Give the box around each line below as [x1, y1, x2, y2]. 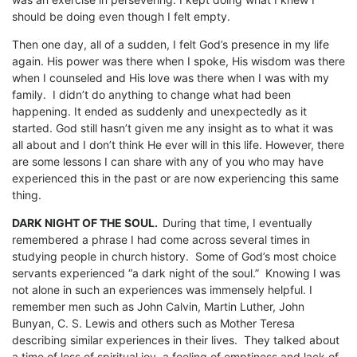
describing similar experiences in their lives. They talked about [12, 333, 339, 347]
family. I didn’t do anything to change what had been [12, 88, 291, 102]
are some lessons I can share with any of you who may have [12, 155, 324, 169]
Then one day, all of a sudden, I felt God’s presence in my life [12, 37, 329, 52]
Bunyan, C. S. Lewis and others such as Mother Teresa [12, 316, 295, 331]
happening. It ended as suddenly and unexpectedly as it [12, 104, 307, 119]
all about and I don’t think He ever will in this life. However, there [12, 138, 344, 152]
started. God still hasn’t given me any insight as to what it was [12, 121, 333, 135]
